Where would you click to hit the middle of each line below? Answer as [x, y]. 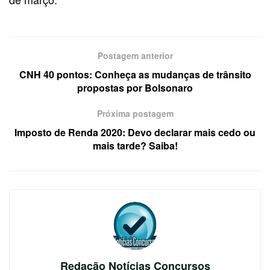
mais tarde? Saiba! [135, 146]
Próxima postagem [135, 114]
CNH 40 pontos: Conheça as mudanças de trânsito [135, 75]
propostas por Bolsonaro [135, 88]
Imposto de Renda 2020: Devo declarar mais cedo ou [135, 133]
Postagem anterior [135, 56]
